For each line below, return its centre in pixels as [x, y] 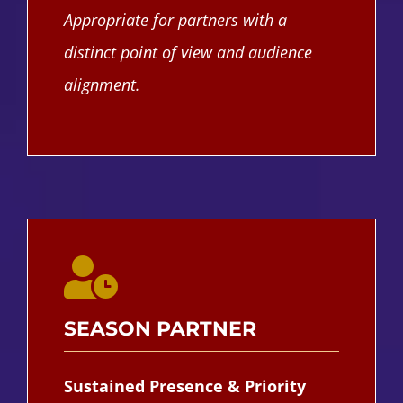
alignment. [102, 84]
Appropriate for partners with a [175, 19]
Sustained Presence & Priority [184, 385]
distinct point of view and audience [188, 52]
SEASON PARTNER [160, 328]
